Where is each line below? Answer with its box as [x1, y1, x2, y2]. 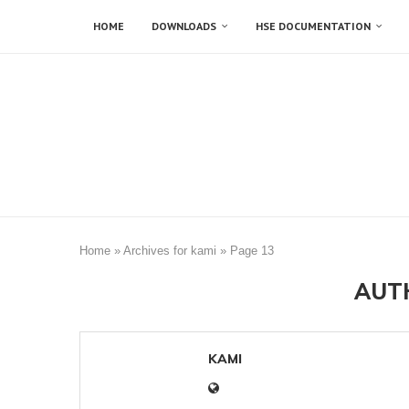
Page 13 [230, 244, 274, 257]
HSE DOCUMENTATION [256, 19, 371, 33]
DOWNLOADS [152, 19, 216, 33]
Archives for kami [123, 244, 216, 257]
